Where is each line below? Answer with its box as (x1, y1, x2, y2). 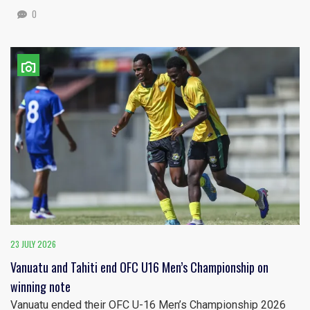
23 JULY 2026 (10, 238, 56, 250)
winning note (10, 277, 71, 296)
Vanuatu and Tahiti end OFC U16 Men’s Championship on (10, 258, 268, 277)
